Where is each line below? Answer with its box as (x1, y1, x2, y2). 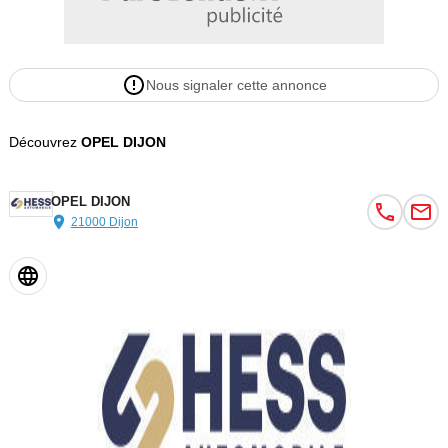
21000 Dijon (70, 215, 138, 230)
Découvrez (8, 134, 81, 151)
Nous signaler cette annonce (145, 77, 327, 94)
